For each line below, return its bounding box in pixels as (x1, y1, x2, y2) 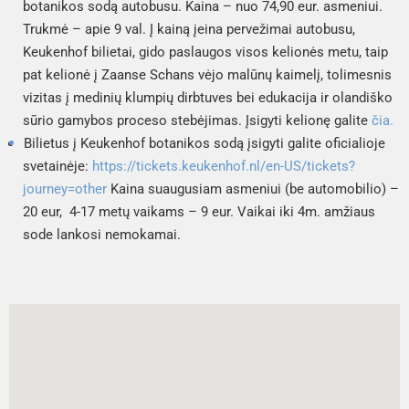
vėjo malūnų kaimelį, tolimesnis (194, 66, 392, 83)
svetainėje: (23, 157, 92, 174)
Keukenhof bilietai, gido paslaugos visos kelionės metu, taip (23, 43, 388, 60)
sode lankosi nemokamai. (23, 225, 184, 243)
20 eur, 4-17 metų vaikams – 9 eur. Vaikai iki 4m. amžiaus (23, 203, 375, 220)
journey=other (23, 180, 107, 197)
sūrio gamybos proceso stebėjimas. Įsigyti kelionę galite (23, 111, 372, 129)
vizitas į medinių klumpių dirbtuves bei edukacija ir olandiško (23, 89, 393, 106)
